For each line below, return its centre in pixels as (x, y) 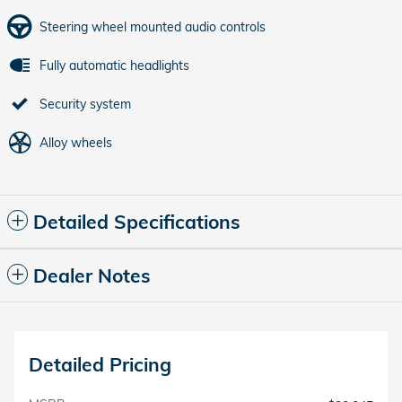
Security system (85, 105)
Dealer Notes (92, 276)
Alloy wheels (76, 143)
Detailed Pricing (100, 365)
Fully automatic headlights (114, 66)
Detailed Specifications (137, 222)
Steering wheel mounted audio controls (153, 27)
